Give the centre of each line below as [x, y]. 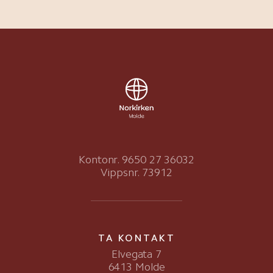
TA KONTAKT [136, 238]
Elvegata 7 [136, 254]
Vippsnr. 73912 [136, 172]
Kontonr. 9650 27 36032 [136, 159]
